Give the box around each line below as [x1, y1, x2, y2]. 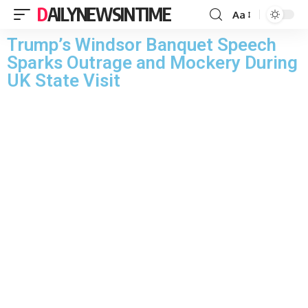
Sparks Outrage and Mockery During [7, 52, 298, 73]
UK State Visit [7, 70, 120, 91]
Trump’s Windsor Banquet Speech [7, 34, 276, 55]
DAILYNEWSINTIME [47, 3, 171, 25]
